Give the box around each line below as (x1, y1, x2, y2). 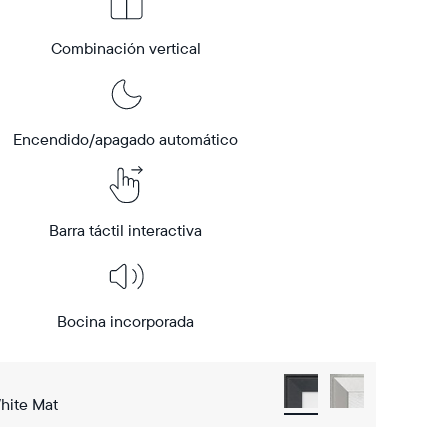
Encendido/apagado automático (13, 129, 239, 149)
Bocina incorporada (57, 311, 195, 331)
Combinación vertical (50, 38, 201, 58)
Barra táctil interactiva (49, 220, 203, 240)
